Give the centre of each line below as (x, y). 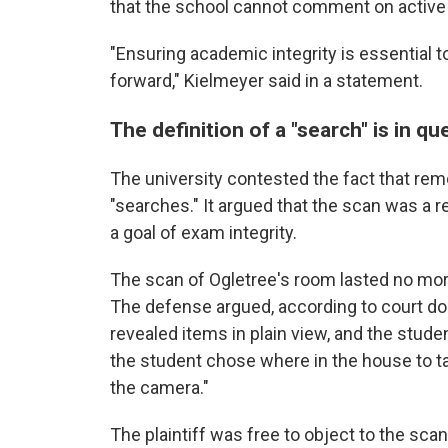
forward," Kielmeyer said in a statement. (266, 80)
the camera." (159, 387)
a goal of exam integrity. (203, 232)
